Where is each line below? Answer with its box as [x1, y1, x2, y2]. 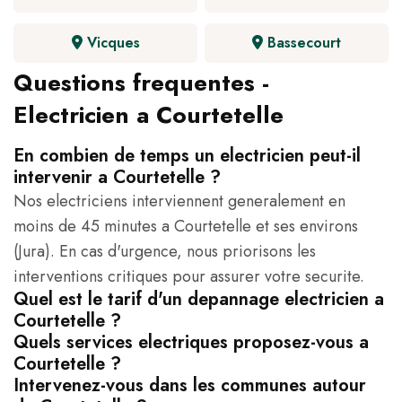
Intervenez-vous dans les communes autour [13, 372, 366, 399]
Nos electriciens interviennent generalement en [13, 189, 345, 214]
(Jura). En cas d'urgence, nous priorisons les [13, 240, 316, 264]
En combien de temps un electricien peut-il [13, 143, 361, 170]
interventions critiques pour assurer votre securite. [13, 265, 364, 289]
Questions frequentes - [13, 66, 269, 100]
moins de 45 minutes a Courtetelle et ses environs [13, 214, 358, 239]
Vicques [82, 32, 140, 54]
